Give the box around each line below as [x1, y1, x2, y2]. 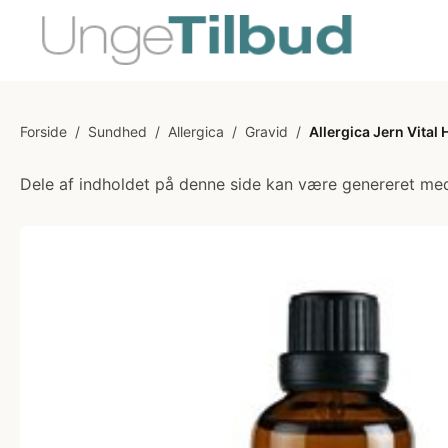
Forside [20, 123, 67, 140]
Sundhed [88, 123, 147, 140]
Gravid [245, 123, 288, 140]
